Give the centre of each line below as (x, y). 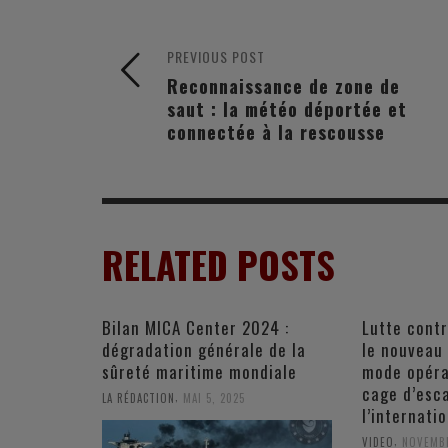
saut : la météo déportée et (287, 108)
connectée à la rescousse (276, 131)
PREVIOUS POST (216, 56)
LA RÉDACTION (138, 397)
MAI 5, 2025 (214, 397)
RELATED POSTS (218, 264)
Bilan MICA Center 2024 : (195, 327)
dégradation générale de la (204, 349)
